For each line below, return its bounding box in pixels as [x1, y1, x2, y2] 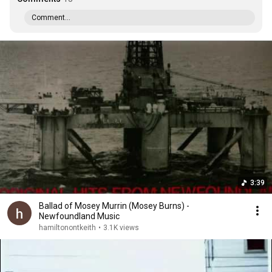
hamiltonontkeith [39, 223, 96, 232]
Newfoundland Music [39, 211, 120, 221]
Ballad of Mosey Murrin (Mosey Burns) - [39, 201, 75, 211]
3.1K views [103, 223, 139, 232]
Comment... [32, 13, 70, 22]
